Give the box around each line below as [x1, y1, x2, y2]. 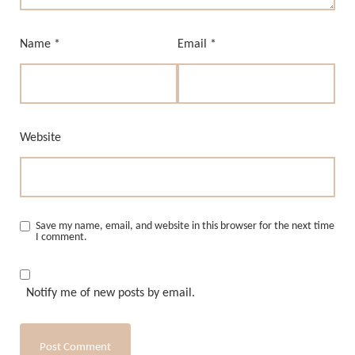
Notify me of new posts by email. [26, 287, 195, 300]
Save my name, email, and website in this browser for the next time [36, 220, 334, 233]
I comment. [36, 231, 87, 244]
